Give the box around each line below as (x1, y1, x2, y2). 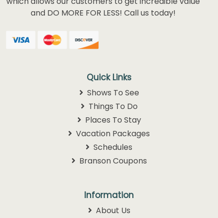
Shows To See (85, 87, 139, 98)
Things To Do (86, 100, 138, 112)
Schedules (91, 141, 132, 153)
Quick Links (87, 71, 131, 83)
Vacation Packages (74, 127, 150, 139)
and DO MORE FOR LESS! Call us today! (31, 7, 176, 18)
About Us (93, 204, 130, 216)
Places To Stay (83, 114, 141, 126)
